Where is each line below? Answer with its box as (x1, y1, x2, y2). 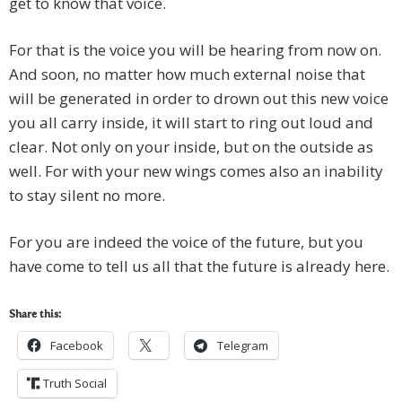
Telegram (217, 336, 268, 354)
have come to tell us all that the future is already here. (9, 255, 389, 276)
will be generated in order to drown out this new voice (9, 87, 389, 109)
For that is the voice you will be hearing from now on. (9, 39, 381, 60)
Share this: (9, 309, 61, 320)
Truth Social (43, 374, 107, 391)
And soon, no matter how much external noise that (9, 63, 365, 84)
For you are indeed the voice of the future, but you (9, 231, 363, 252)
